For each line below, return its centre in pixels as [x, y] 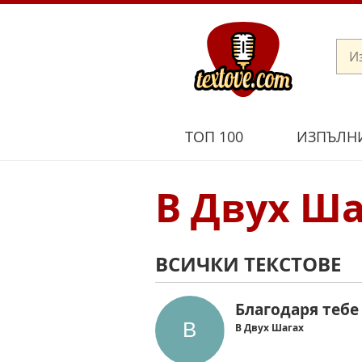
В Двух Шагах [270, 327]
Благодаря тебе [297, 309]
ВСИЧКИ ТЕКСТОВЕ [248, 264]
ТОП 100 [214, 136]
